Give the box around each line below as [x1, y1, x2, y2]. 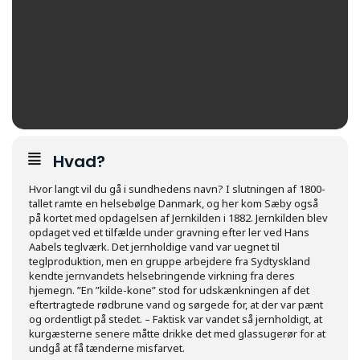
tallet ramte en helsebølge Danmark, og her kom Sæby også [29, 196, 318, 211]
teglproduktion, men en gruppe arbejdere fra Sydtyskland [29, 254, 310, 268]
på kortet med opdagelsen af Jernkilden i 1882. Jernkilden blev [29, 211, 328, 225]
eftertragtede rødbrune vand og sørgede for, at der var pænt [29, 297, 323, 312]
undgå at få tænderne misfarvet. [29, 341, 185, 355]
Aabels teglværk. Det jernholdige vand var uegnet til [29, 239, 280, 254]
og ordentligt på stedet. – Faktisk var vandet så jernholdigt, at [29, 312, 322, 326]
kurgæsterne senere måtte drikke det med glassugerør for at [29, 326, 325, 341]
